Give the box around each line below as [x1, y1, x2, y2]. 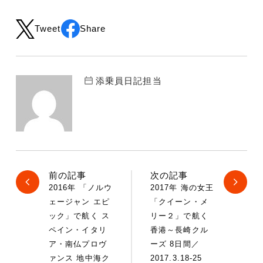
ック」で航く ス [49, 211, 110, 221]
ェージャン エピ [49, 197, 110, 207]
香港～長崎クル [150, 225, 208, 235]
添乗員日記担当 [95, 75, 162, 86]
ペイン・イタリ [49, 225, 107, 235]
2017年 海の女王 [150, 183, 214, 193]
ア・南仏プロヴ [49, 240, 107, 249]
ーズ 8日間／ [150, 240, 200, 249]
